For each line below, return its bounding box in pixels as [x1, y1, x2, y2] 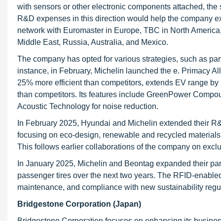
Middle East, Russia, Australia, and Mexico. [17, 38, 168, 46]
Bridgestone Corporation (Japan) [17, 200, 141, 208]
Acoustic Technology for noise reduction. [17, 102, 158, 110]
